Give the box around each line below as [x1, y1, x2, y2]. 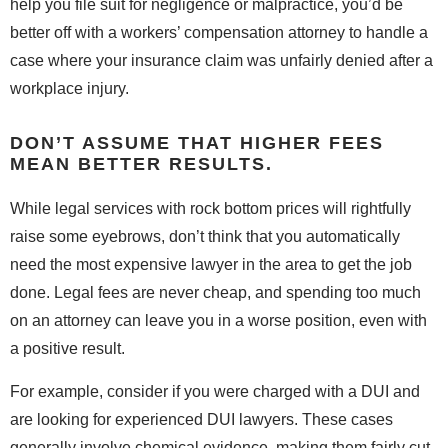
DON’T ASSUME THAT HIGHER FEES [10, 133, 384, 154]
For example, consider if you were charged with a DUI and [10, 382, 420, 400]
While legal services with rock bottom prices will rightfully [10, 200, 411, 218]
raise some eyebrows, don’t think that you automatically [10, 228, 400, 246]
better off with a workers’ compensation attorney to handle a [10, 24, 428, 42]
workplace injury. [10, 80, 129, 98]
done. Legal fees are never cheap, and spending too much [10, 284, 421, 302]
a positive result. [10, 340, 125, 358]
